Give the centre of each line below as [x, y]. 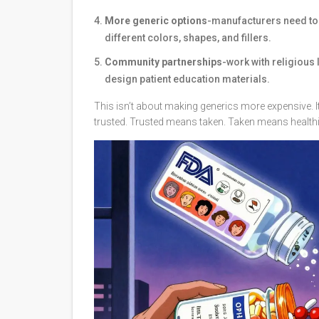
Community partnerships [163, 62]
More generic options [156, 21]
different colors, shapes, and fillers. [188, 38]
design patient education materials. [187, 79]
